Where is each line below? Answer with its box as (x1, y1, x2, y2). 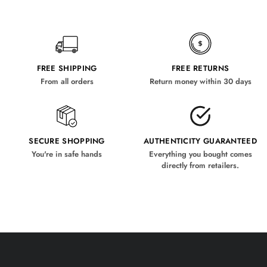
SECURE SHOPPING (29, 135, 105, 147)
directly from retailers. (162, 160, 239, 171)
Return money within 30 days (149, 76, 252, 87)
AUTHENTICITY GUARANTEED (144, 135, 257, 147)
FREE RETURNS (171, 63, 229, 74)
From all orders (40, 76, 94, 87)
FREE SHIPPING (36, 63, 97, 74)
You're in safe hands (32, 148, 102, 160)
